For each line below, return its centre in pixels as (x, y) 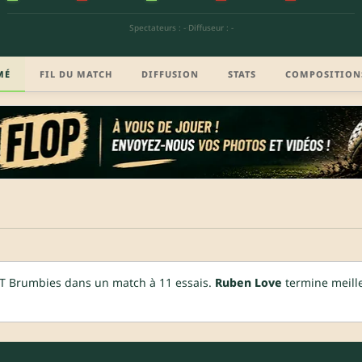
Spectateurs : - (157, 27)
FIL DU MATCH (76, 74)
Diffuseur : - (210, 27)
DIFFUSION (170, 74)
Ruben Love (248, 282)
